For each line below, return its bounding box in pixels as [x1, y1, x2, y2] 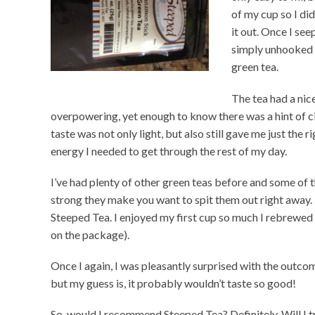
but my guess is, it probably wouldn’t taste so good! [51, 276, 296, 290]
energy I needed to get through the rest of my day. [51, 143, 287, 157]
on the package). [51, 227, 129, 241]
